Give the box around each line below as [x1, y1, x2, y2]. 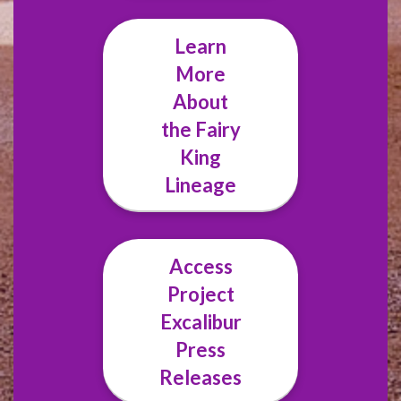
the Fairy [160, 117, 241, 142]
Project [166, 282, 235, 307]
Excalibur [159, 310, 242, 335]
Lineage [165, 173, 236, 198]
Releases [159, 365, 242, 390]
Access [168, 254, 233, 279]
